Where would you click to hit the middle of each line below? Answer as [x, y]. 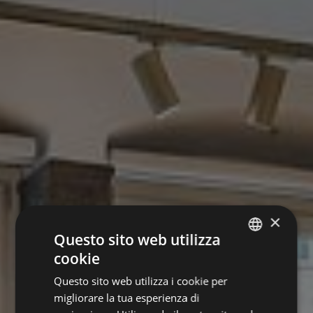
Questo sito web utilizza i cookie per [141, 281]
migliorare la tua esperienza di [127, 297]
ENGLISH [253, 284]
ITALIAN [251, 260]
